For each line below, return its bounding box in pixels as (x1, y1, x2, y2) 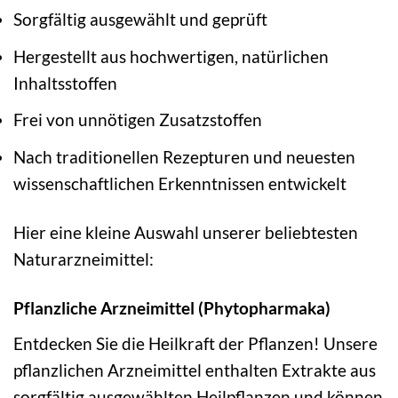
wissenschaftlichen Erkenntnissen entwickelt (13, 173, 346, 194)
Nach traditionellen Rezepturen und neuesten (13, 147, 355, 167)
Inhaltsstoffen (13, 72, 117, 93)
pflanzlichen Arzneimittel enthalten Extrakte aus (13, 359, 376, 380)
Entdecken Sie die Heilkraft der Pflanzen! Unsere (13, 332, 378, 354)
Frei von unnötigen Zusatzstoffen (13, 109, 262, 131)
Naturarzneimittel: (13, 248, 154, 269)
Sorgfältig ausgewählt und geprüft (13, 9, 267, 30)
